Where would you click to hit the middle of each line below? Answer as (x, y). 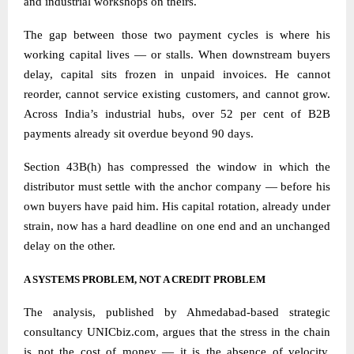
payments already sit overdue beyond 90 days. (139, 133)
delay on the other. (70, 245)
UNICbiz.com (121, 331)
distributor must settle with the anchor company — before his (177, 186)
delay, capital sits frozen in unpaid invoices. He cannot (177, 74)
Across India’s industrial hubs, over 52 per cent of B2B (177, 113)
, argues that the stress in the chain (243, 331)
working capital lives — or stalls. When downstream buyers (177, 54)
